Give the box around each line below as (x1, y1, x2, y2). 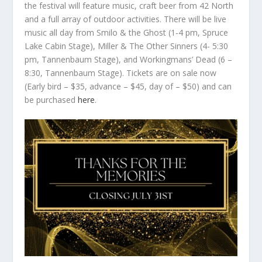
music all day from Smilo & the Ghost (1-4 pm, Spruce (25, 26, 229, 38)
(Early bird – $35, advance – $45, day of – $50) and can (25, 80, 232, 92)
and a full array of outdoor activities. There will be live (25, 13, 227, 25)
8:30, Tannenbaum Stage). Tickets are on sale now (25, 67, 217, 78)
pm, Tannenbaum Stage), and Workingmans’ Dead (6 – (25, 53, 233, 65)
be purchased (25, 94, 78, 105)
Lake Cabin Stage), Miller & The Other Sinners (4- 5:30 (25, 40, 229, 51)
